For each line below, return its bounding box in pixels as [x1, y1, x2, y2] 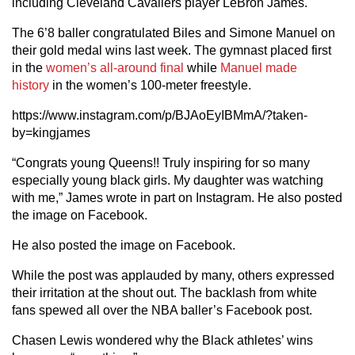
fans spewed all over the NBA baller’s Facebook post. [12, 303, 312, 317]
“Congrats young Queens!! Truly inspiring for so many [12, 156, 310, 170]
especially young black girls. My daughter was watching [12, 174, 323, 187]
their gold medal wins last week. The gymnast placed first [12, 44, 331, 57]
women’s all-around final [46, 61, 184, 74]
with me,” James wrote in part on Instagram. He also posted [12, 191, 342, 204]
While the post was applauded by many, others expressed [12, 269, 334, 282]
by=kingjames [12, 126, 90, 139]
